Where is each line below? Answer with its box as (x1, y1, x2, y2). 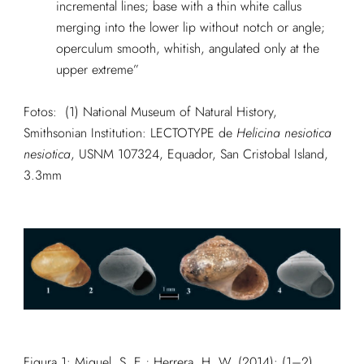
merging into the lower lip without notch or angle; (55, 18, 325, 37)
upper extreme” (55, 60, 139, 80)
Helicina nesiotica (236, 123, 331, 143)
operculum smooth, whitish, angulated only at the (55, 39, 319, 58)
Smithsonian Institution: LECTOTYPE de (23, 123, 236, 143)
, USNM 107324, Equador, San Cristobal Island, (70, 145, 328, 164)
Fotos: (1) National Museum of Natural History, (23, 102, 277, 122)
